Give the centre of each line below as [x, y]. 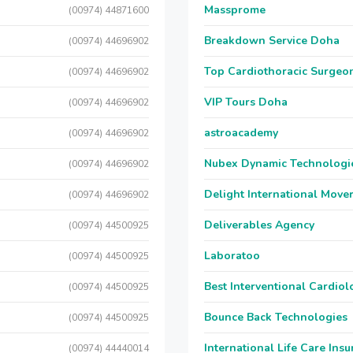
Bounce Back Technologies [276, 317]
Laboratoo [232, 256]
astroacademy [241, 133]
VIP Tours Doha [246, 102]
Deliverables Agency [259, 225]
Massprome [235, 10]
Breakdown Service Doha [272, 41]
